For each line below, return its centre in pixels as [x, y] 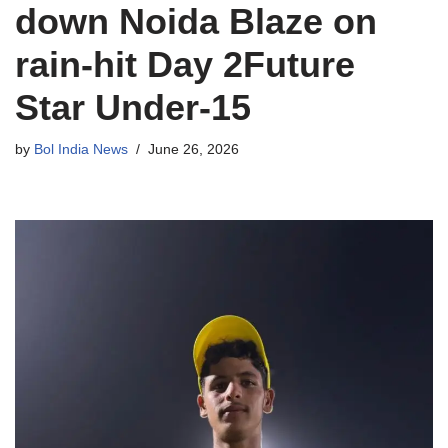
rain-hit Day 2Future [185, 64]
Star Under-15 [133, 107]
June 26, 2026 [193, 149]
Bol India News [81, 149]
